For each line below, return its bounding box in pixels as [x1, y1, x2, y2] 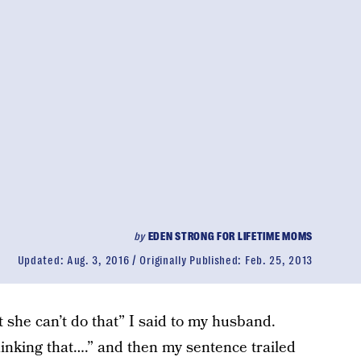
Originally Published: [139, 254, 245, 267]
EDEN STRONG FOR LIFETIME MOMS [147, 230, 313, 243]
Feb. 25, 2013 [244, 254, 313, 267]
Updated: [17, 254, 67, 267]
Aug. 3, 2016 [66, 254, 130, 267]
